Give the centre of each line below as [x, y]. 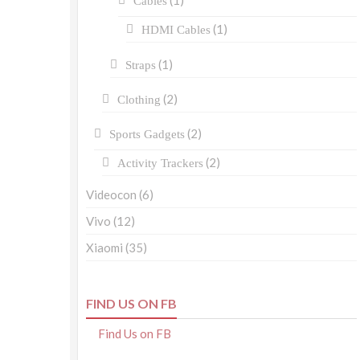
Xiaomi [104, 248]
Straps [141, 65]
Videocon [111, 195]
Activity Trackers [160, 164]
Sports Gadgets [147, 135]
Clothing [139, 100]
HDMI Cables [176, 30]
